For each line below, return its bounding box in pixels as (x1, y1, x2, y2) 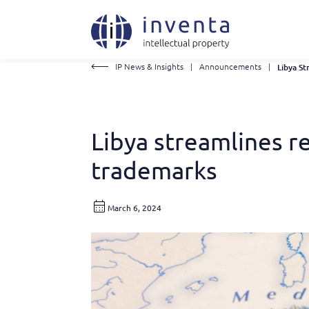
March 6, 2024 (108, 202, 161, 213)
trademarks (91, 156, 217, 184)
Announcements (199, 61, 261, 72)
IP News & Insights (115, 61, 183, 72)
